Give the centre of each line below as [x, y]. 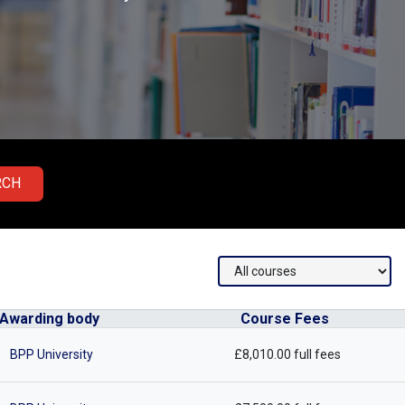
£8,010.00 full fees [287, 354]
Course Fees [285, 318]
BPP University [51, 354]
